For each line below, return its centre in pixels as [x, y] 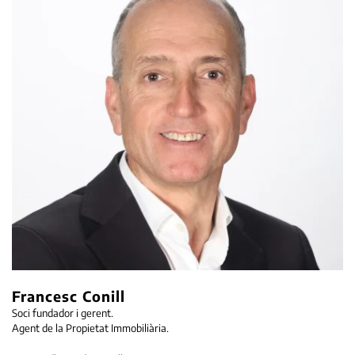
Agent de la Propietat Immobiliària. [90, 328]
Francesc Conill [69, 296]
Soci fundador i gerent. [63, 313]
